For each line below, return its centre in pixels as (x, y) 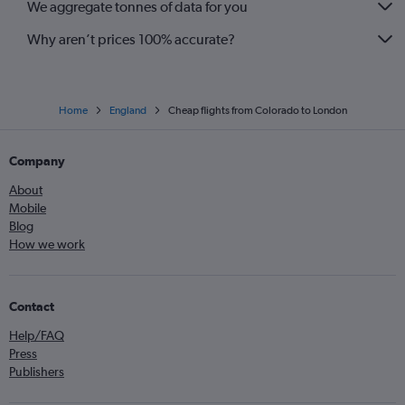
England (127, 111)
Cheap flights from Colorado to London (257, 111)
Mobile (28, 208)
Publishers (37, 372)
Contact (32, 307)
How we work (47, 245)
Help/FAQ (37, 336)
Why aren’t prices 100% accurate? (131, 39)
